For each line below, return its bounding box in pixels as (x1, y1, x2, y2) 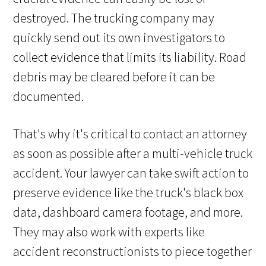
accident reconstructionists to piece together (13, 242, 252, 259)
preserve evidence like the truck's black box (13, 183, 244, 201)
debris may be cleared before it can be (13, 68, 216, 85)
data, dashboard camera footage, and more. (13, 203, 243, 220)
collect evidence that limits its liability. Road (13, 48, 247, 65)
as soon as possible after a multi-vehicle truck (13, 144, 253, 161)
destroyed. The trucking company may (13, 9, 215, 26)
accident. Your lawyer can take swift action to (13, 164, 249, 181)
